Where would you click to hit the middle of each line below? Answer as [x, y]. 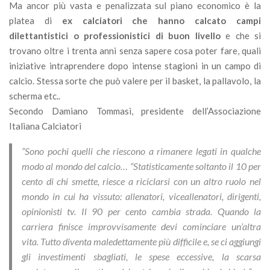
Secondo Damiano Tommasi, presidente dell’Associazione [135, 111]
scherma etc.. [35, 96]
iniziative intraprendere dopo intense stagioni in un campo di [135, 66]
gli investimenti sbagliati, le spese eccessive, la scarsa [141, 257]
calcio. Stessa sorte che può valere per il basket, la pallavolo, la [135, 81]
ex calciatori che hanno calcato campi [162, 21]
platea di [36, 21]
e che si [240, 36]
